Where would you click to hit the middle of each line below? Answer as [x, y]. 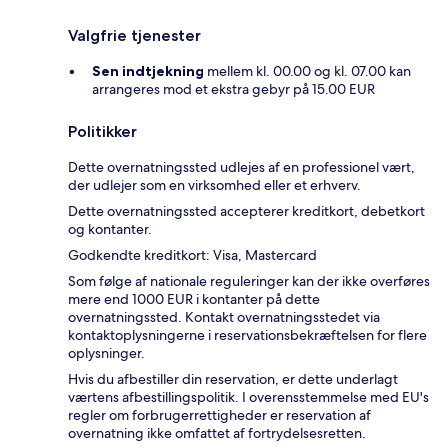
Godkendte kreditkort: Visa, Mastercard [192, 255]
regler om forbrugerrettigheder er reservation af [219, 415]
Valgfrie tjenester [134, 36]
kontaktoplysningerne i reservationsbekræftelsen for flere [247, 335]
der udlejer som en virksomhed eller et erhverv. [214, 185]
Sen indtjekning [148, 71]
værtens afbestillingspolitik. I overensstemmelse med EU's [248, 397]
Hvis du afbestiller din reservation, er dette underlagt [233, 379]
